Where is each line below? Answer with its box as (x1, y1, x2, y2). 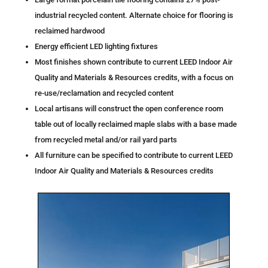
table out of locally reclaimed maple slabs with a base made (34, 119, 237, 129)
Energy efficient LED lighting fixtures (34, 41, 158, 51)
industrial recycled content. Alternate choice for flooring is (34, 10, 233, 20)
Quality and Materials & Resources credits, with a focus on (34, 72, 233, 82)
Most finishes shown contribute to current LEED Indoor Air (34, 57, 233, 66)
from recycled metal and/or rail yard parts (34, 135, 177, 144)
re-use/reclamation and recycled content (34, 88, 173, 98)
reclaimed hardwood (34, 26, 105, 35)
